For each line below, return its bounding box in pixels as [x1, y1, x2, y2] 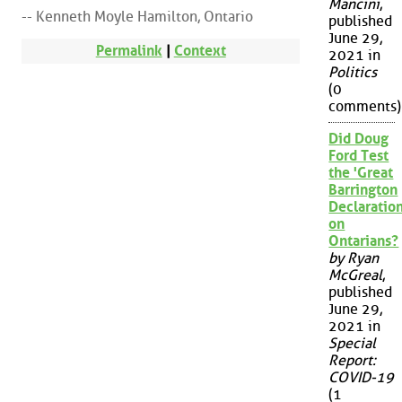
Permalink [95, 41, 162, 59]
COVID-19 [328, 369, 395, 387]
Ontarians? [328, 232, 399, 250]
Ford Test [328, 147, 389, 165]
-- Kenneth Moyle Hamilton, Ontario [22, 8, 253, 26]
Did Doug [328, 130, 389, 148]
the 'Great [328, 164, 394, 182]
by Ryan [328, 249, 380, 267]
